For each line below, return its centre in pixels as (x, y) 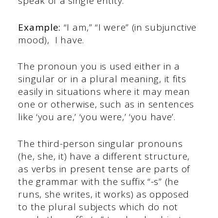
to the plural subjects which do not (98, 207)
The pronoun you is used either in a (99, 66)
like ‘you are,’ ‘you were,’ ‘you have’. (97, 117)
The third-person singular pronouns (100, 143)
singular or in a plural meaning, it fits (102, 79)
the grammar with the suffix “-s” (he (99, 181)
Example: (40, 27)
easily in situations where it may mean (104, 92)
